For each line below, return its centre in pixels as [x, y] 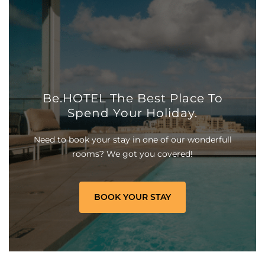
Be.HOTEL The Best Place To [132, 98]
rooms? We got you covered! [132, 154]
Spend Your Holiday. [132, 113]
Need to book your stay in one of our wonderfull [132, 140]
